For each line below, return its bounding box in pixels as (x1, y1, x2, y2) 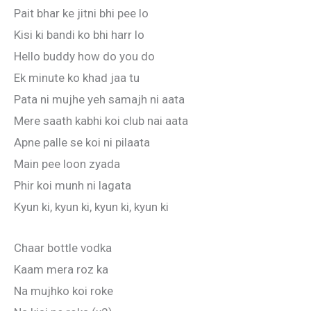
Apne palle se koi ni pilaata (14, 135, 150, 150)
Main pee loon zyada (14, 157, 120, 171)
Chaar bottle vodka (14, 240, 112, 255)
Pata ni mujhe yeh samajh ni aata (14, 92, 185, 107)
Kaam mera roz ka (14, 262, 108, 276)
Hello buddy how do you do (14, 49, 155, 64)
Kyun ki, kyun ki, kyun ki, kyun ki (14, 200, 169, 215)
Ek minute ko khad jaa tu (14, 71, 140, 85)
